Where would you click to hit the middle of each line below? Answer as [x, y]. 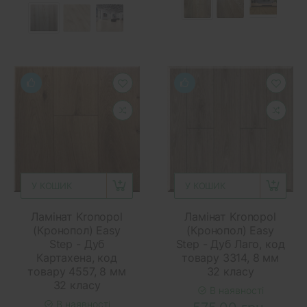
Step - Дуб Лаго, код [230, 244]
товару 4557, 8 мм [77, 271]
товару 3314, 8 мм [230, 257]
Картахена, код [77, 257]
